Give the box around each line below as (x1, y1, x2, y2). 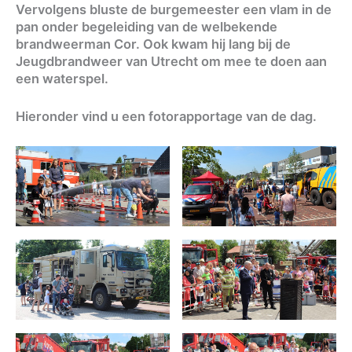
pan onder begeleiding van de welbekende (16, 19, 277, 35)
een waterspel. (16, 71, 108, 87)
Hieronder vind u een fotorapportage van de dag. (16, 108, 317, 125)
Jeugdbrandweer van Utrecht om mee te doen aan (16, 53, 327, 70)
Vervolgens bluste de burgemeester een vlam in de (16, 2, 332, 18)
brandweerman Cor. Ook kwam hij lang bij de (16, 36, 291, 53)
